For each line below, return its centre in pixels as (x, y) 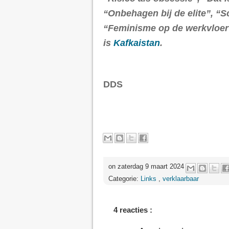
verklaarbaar (181, 178)
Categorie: (124, 178)
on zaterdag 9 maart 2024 (147, 167)
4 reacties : (133, 210)
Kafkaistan (137, 43)
